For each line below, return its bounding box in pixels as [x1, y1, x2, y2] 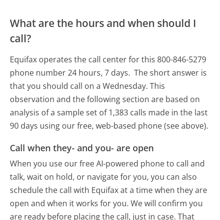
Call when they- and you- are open [10, 142, 154, 154]
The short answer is [134, 67, 207, 79]
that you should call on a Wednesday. [10, 81, 148, 92]
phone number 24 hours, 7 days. [10, 67, 133, 79]
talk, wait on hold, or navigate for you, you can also [10, 171, 197, 182]
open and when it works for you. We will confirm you [10, 197, 203, 209]
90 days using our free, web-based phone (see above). [10, 120, 209, 132]
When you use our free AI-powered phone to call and [10, 158, 205, 169]
